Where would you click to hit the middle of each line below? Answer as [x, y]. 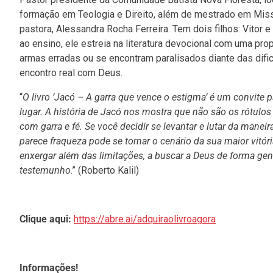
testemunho [45, 171]
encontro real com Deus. [71, 73]
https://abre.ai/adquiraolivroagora [145, 219]
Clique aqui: [45, 219]
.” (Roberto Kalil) [105, 171]
